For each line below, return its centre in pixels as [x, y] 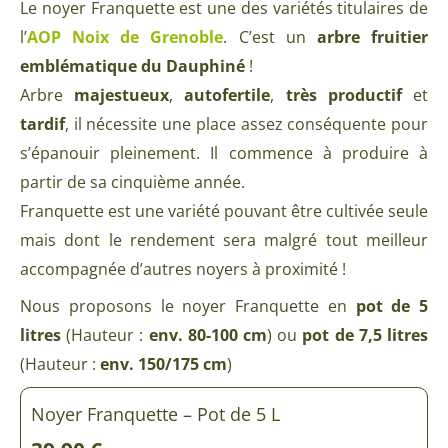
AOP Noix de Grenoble [125, 36]
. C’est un [270, 36]
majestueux [122, 94]
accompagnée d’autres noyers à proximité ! [183, 268]
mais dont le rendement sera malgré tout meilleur [224, 239]
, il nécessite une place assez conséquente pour [246, 123]
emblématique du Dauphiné [132, 65]
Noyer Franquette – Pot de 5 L [155, 413]
